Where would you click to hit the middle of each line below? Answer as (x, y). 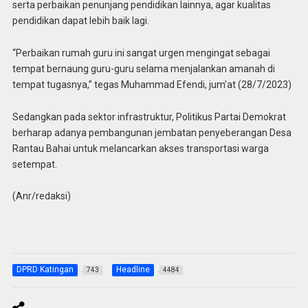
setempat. (34, 164)
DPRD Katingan (45, 270)
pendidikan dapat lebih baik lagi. (80, 20)
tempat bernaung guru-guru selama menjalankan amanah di (143, 68)
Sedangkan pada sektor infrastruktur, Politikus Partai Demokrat (149, 117)
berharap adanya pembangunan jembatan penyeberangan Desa (152, 132)
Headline (133, 270)
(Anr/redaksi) (41, 196)
